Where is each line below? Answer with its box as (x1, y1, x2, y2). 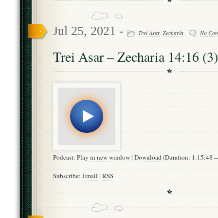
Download (134, 153, 162, 162)
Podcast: (53, 153, 77, 162)
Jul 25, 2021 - (53, 23, 127, 38)
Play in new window (77, 153, 130, 162)
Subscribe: (53, 171, 82, 180)
